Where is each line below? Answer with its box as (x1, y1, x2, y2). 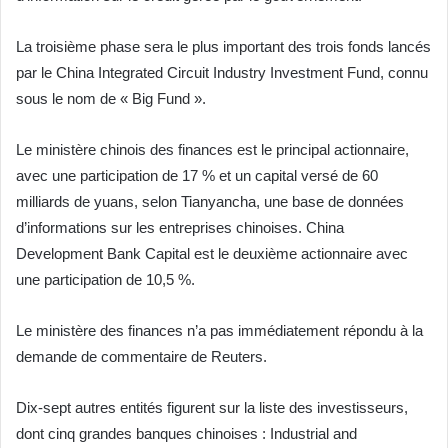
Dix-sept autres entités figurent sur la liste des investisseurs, (16, 398, 408, 416)
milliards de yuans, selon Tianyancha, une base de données (16, 192, 404, 210)
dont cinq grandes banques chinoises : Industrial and (16, 424, 357, 442)
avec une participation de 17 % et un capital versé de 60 (16, 166, 378, 184)
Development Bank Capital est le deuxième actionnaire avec (16, 244, 408, 262)
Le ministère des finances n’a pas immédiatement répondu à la (16, 321, 423, 339)
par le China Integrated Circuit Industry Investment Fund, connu (16, 63, 428, 81)
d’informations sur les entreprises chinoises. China (16, 218, 344, 236)
